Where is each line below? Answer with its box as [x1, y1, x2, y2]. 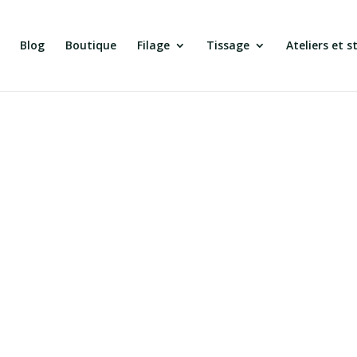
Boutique [65, 37, 116, 53]
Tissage [206, 37, 249, 53]
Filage [136, 37, 170, 53]
